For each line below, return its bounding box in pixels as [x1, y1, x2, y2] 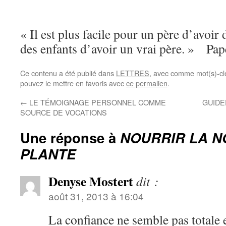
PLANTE [20, 144, 76, 163]
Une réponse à [20, 128, 120, 147]
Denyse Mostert [48, 172, 133, 191]
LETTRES [116, 68, 149, 78]
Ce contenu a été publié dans [20, 68, 116, 78]
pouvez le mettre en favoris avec [20, 78, 126, 88]
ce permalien [126, 78, 167, 88]
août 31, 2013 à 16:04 [48, 189, 144, 203]
